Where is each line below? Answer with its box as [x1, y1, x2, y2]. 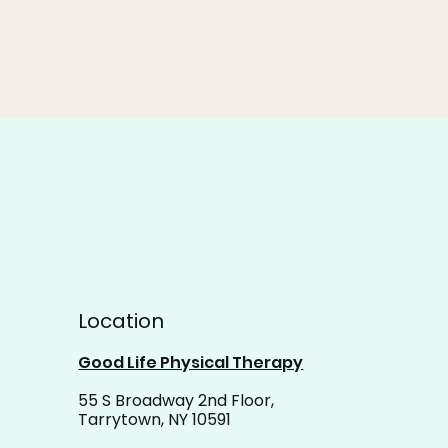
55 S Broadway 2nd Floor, [78, 388, 275, 412]
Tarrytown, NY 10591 [78, 407, 232, 431]
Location [78, 307, 165, 335]
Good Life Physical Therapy [78, 350, 304, 374]
